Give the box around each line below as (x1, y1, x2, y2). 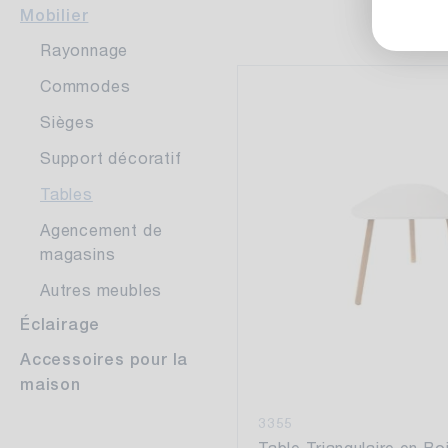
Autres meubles (40, 280, 163, 299)
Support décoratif (40, 148, 182, 167)
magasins (40, 244, 116, 263)
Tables (40, 184, 93, 203)
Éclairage (20, 315, 101, 334)
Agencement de (40, 220, 163, 239)
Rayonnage (40, 40, 129, 59)
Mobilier (20, 6, 89, 25)
